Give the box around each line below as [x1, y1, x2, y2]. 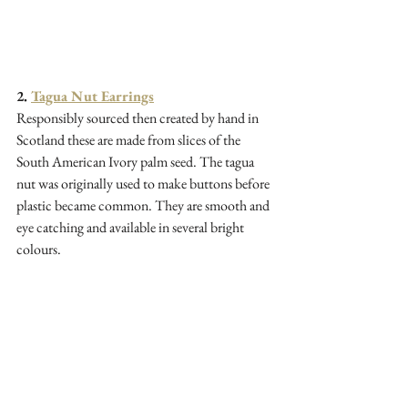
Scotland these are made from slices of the [16, 129, 243, 149]
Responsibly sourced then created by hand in [16, 107, 261, 127]
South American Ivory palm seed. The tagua [16, 151, 257, 171]
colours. [16, 239, 61, 259]
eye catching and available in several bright [16, 217, 247, 237]
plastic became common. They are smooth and [16, 195, 272, 215]
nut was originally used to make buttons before [16, 173, 272, 193]
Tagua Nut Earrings [31, 86, 154, 106]
